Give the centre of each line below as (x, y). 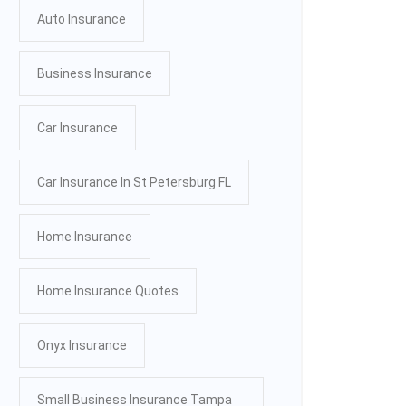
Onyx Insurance (82, 345)
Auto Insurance (82, 19)
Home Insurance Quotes (108, 290)
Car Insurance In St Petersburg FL (134, 182)
